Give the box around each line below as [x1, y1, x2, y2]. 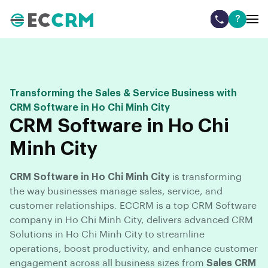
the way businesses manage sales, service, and [10, 187, 223, 197]
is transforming [170, 172, 242, 182]
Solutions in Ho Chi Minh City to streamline [10, 230, 205, 240]
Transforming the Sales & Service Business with [10, 89, 237, 98]
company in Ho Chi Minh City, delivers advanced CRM [10, 215, 253, 226]
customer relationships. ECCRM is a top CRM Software [10, 201, 257, 211]
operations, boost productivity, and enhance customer [10, 244, 258, 254]
